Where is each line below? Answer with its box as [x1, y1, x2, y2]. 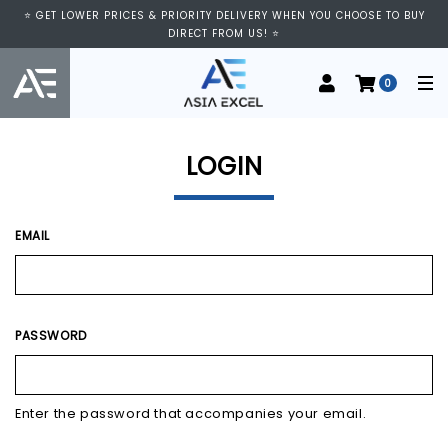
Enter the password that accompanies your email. [15, 404, 367, 422]
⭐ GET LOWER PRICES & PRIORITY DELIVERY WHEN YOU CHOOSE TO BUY [23, 8, 425, 23]
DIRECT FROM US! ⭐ [168, 26, 280, 41]
